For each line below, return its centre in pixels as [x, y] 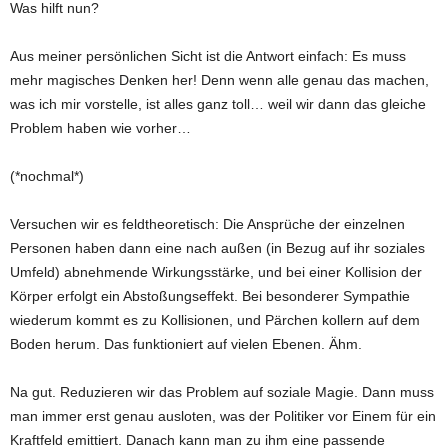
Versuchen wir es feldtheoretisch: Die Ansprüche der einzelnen [207, 223]
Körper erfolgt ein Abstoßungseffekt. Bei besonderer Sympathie [210, 295]
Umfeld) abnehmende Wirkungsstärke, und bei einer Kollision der [216, 271]
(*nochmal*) [47, 175]
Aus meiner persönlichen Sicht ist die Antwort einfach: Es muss [208, 55]
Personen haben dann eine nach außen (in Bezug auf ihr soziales [217, 247]
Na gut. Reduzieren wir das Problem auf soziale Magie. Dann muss [222, 391]
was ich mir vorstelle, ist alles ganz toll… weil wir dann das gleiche [218, 103]
